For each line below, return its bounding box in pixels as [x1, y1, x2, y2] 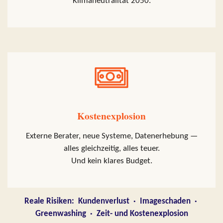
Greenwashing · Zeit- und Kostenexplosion [35, 210, 188, 219]
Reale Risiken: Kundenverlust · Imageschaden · [24, 198, 199, 206]
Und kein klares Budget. [71, 157, 152, 165]
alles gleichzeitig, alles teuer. [63, 144, 160, 153]
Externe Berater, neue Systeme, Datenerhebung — [25, 132, 198, 140]
